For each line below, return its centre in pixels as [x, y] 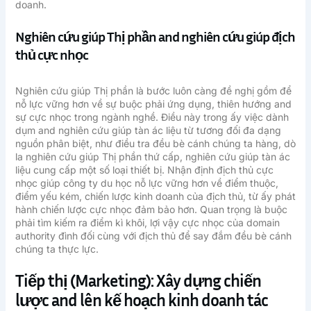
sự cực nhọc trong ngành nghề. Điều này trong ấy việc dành [152, 117]
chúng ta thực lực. [57, 249]
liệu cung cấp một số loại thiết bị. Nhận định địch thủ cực [144, 169]
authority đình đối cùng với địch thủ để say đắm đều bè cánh [153, 235]
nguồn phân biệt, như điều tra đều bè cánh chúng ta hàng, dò [155, 143]
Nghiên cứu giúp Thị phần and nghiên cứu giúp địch [155, 36]
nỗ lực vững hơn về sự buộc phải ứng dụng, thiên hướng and [153, 103]
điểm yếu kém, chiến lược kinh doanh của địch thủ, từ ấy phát [155, 196]
